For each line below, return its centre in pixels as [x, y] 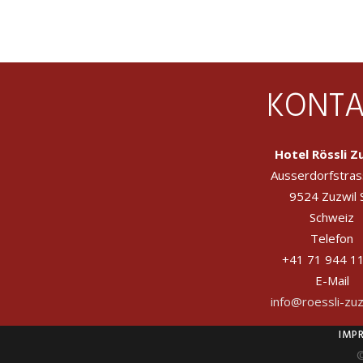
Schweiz [332, 217]
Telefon [332, 238]
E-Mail [332, 280]
